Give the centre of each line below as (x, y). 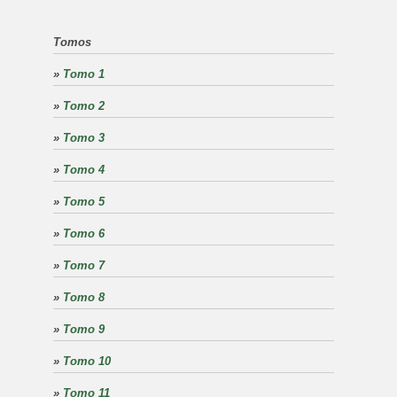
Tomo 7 (84, 265)
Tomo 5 (84, 202)
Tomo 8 (84, 297)
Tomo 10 (87, 361)
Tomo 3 (84, 138)
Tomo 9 (84, 329)
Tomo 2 (84, 106)
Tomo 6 (84, 234)
